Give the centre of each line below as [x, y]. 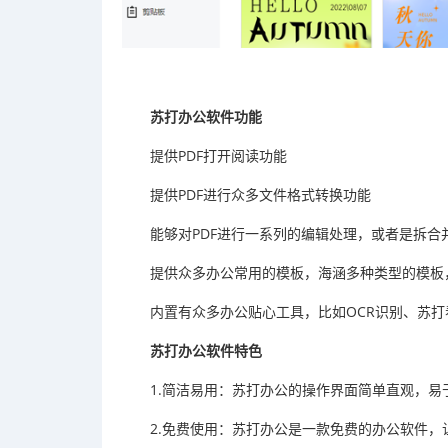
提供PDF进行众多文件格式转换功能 [260, 195]
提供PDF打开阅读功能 [218, 156]
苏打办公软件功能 [206, 117]
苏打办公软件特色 [206, 351]
